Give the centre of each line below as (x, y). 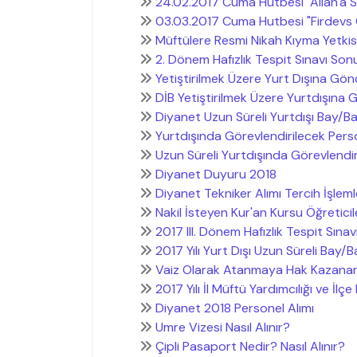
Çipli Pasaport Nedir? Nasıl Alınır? (250, 347)
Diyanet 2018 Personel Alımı (234, 308)
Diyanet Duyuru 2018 (216, 175)
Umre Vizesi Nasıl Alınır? (222, 328)
